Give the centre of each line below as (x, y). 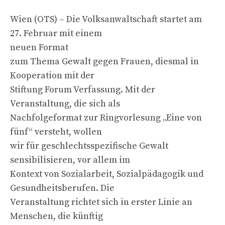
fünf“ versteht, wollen (56, 132)
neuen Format (39, 47)
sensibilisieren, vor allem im (70, 160)
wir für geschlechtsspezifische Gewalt (89, 146)
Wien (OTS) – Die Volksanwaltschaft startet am (106, 19)
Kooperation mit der (52, 75)
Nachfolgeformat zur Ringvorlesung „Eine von (106, 118)
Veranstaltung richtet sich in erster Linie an (101, 202)
